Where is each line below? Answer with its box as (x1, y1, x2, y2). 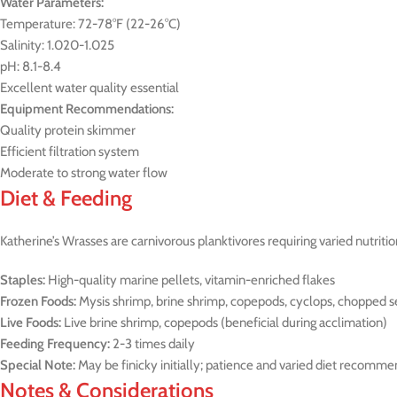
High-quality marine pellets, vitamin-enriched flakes (45, 272, 335, 288)
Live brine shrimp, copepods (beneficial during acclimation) (61, 315, 387, 331)
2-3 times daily (110, 336, 195, 352)
